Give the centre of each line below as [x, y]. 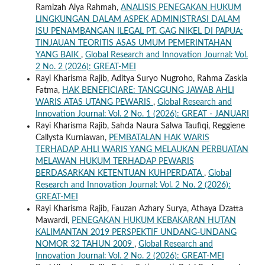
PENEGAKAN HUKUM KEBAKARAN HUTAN [153, 220]
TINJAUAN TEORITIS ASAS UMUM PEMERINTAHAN [133, 43]
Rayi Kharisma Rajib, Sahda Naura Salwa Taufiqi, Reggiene [140, 126]
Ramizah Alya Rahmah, [78, 7]
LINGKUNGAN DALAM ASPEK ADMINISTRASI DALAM [138, 19]
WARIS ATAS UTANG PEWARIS [94, 102]
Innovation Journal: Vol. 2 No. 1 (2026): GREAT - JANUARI [142, 114]
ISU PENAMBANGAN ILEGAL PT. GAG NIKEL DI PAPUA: [139, 31]
